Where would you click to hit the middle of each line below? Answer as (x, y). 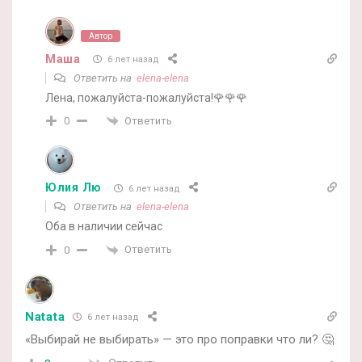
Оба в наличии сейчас (104, 227)
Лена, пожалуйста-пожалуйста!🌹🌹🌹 (146, 97)
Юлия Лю (74, 188)
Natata (45, 316)
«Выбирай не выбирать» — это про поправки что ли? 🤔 (179, 339)
